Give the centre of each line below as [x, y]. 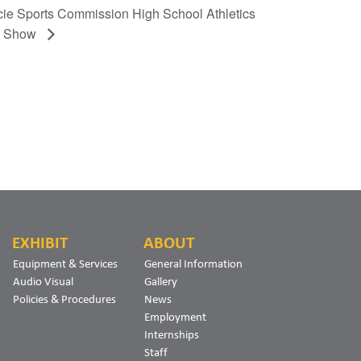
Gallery [161, 281]
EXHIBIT [40, 242]
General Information [193, 263]
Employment [175, 316]
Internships [172, 334]
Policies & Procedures [64, 299]
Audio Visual [43, 281]
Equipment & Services [65, 263]
